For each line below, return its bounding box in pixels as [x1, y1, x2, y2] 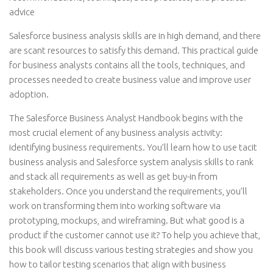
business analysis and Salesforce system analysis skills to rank [9, 157, 253, 167]
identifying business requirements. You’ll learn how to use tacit [9, 142, 257, 152]
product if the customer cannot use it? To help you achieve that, [9, 230, 260, 240]
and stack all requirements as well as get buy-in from [9, 171, 218, 182]
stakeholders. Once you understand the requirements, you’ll [9, 186, 247, 196]
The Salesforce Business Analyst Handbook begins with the [9, 113, 243, 123]
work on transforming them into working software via [9, 200, 221, 211]
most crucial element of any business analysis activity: [9, 127, 222, 138]
